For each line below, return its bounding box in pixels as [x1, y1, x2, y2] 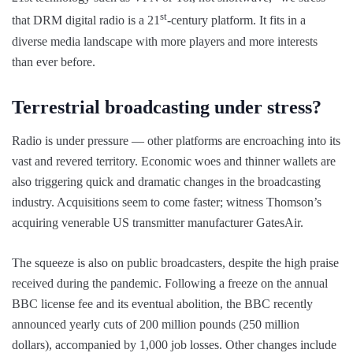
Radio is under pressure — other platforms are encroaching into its [12, 133, 340, 147]
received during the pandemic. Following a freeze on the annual [12, 276, 328, 290]
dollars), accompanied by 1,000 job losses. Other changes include [12, 337, 336, 351]
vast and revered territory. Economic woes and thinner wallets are [12, 154, 336, 168]
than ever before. [12, 54, 95, 69]
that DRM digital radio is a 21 [12, 13, 160, 28]
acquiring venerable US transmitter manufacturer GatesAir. [12, 215, 303, 229]
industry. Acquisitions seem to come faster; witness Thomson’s [12, 195, 321, 209]
